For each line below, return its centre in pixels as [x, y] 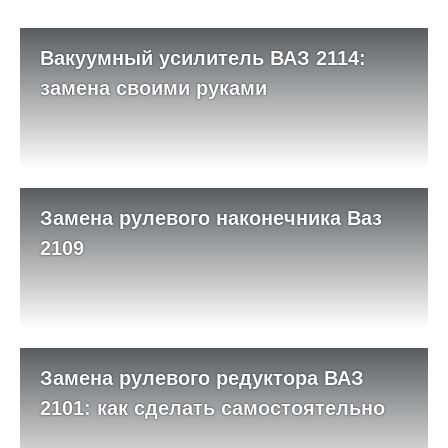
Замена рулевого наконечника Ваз [211, 218]
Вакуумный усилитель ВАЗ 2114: [203, 58]
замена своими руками [153, 88]
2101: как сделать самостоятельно [212, 408]
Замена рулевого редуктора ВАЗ [202, 378]
